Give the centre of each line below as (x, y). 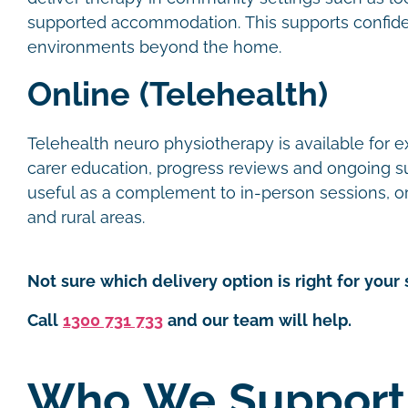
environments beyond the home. (157, 47)
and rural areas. (88, 218)
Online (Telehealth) (178, 94)
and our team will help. (260, 321)
